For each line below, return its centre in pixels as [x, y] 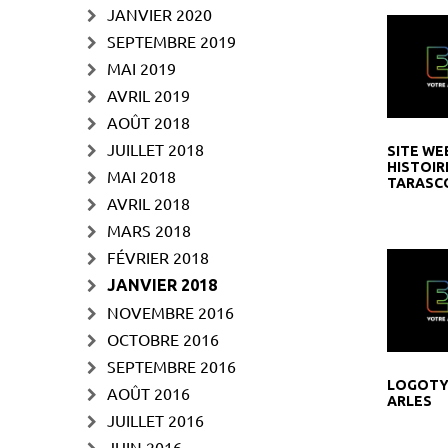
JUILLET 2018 [155, 149]
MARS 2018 [149, 230]
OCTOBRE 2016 [163, 339]
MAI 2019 [141, 68]
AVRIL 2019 [148, 95]
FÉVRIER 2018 [158, 257]
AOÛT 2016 [148, 393]
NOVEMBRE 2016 [170, 312]
